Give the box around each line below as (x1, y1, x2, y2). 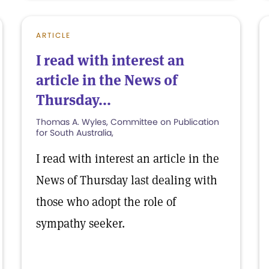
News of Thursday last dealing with (36, 172, 217, 188)
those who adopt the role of (36, 194, 176, 210)
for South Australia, (36, 127, 113, 139)
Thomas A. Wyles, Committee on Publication (36, 116, 219, 128)
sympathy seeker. (36, 216, 125, 231)
